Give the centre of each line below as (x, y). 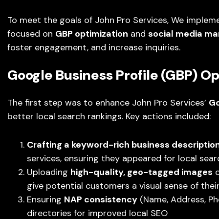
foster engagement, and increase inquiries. (94, 47)
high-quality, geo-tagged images (142, 172)
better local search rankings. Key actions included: (109, 116)
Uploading (49, 172)
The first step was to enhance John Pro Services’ (108, 103)
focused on (31, 34)
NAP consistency (101, 199)
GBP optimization (92, 34)
